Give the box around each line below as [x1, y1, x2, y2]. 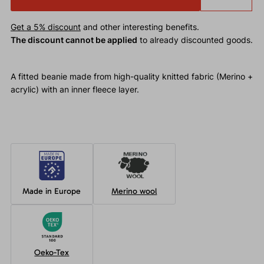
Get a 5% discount [10, 22, 81, 32]
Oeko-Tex [34, 247, 70, 258]
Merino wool [111, 186, 157, 197]
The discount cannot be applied [10, 35, 137, 45]
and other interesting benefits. [80, 22, 199, 32]
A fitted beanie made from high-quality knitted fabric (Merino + [10, 71, 253, 82]
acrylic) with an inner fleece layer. [10, 84, 139, 95]
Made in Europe [22, 186, 81, 197]
